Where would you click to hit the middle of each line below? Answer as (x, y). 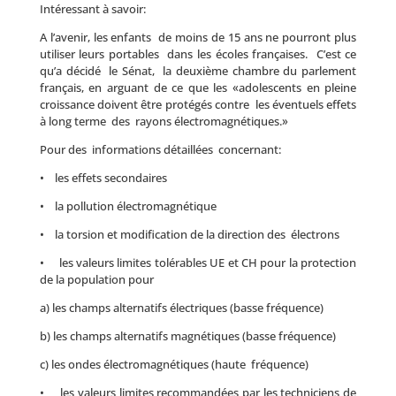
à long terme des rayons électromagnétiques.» (164, 121)
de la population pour (96, 279)
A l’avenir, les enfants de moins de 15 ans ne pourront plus (198, 37)
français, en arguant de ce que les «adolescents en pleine (198, 88)
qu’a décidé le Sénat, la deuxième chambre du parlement (198, 71)
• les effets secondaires (103, 178)
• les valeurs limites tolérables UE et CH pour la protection (198, 263)
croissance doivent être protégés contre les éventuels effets (198, 104)
